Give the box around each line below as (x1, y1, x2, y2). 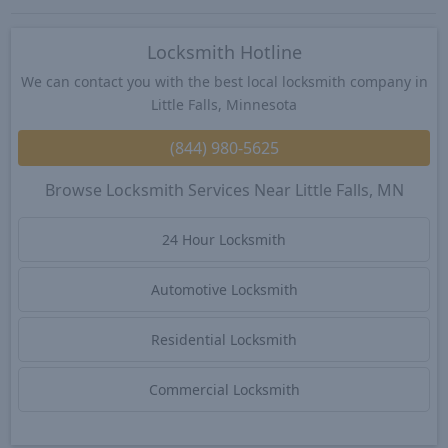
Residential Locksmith (151, 329, 297, 349)
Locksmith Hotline (146, 40, 302, 65)
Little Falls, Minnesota (151, 95, 297, 115)
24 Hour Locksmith (162, 229, 286, 249)
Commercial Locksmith (148, 379, 300, 399)
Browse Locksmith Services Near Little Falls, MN (44, 178, 404, 201)
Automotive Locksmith (150, 279, 298, 299)
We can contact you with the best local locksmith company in (20, 72, 428, 92)
